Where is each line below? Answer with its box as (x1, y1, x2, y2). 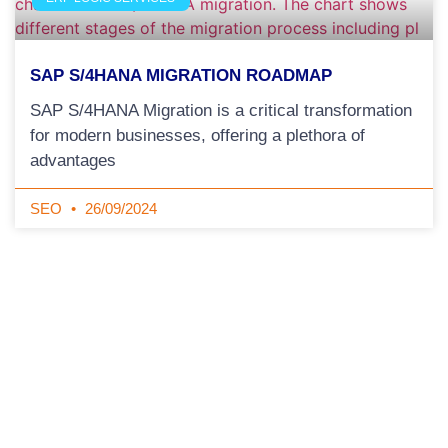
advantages (30, 151, 116, 170)
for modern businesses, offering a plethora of (30, 126, 365, 145)
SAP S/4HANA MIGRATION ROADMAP (30, 66, 332, 85)
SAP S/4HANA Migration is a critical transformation (30, 101, 412, 120)
